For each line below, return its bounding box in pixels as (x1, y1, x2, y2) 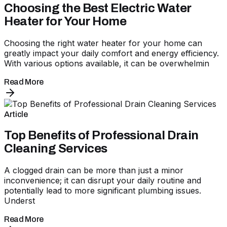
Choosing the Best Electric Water (4, 1, 192, 15)
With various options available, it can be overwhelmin (4, 58, 209, 68)
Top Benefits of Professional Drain (4, 129, 199, 142)
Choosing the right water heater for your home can (4, 37, 202, 48)
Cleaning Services (4, 142, 107, 156)
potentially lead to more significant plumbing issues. (4, 185, 201, 196)
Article (4, 109, 28, 119)
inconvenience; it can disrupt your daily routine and (4, 175, 201, 186)
